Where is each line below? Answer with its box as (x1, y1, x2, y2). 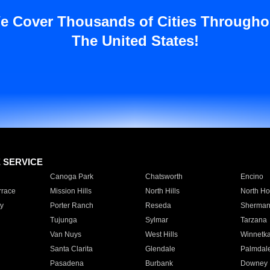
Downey (240, 259, 268, 268)
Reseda (145, 201, 171, 210)
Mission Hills (49, 187, 92, 195)
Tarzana (240, 216, 267, 224)
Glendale (145, 245, 175, 253)
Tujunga (49, 216, 77, 224)
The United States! (71, 33, 199, 49)
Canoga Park (49, 172, 93, 181)
